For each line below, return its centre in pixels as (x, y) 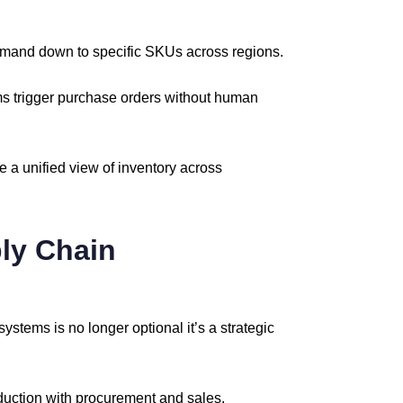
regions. (258, 52)
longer (110, 328)
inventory (149, 168)
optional (160, 328)
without (189, 98)
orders (143, 98)
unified (46, 168)
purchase (89, 98)
